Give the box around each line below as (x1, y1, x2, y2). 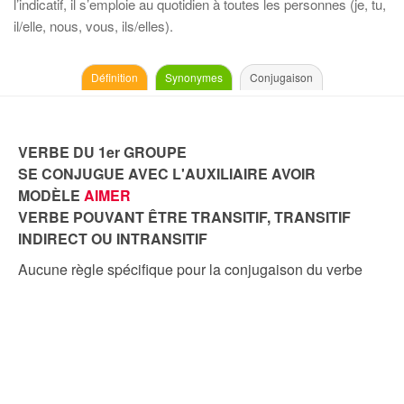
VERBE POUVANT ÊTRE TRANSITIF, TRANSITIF (18, 207, 351, 227)
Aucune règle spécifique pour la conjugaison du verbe (18, 259, 363, 280)
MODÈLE (18, 185, 84, 206)
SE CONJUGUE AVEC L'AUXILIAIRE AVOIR (18, 163, 316, 184)
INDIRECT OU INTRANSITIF (18, 228, 207, 249)
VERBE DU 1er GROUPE (18, 142, 187, 162)
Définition (91, 69, 138, 85)
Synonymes (165, 69, 223, 85)
